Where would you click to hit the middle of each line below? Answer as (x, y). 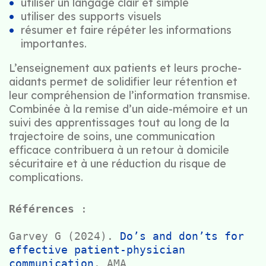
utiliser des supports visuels (91, 17)
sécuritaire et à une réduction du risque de (118, 164)
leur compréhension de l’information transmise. (129, 96)
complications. (46, 178)
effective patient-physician (97, 250)
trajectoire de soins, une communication (112, 137)
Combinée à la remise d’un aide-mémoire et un (128, 109)
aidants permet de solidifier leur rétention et (123, 82)
